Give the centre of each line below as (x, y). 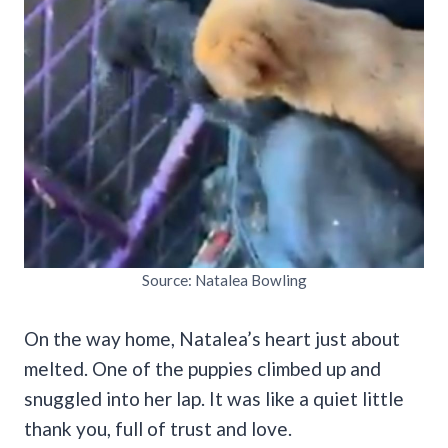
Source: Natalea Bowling (224, 279)
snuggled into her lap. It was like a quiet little (214, 398)
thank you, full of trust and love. (158, 428)
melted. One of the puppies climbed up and (202, 368)
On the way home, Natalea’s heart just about (212, 338)
